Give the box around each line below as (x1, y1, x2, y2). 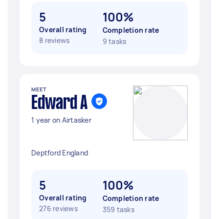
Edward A (31, 95, 88, 112)
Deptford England (31, 148, 88, 157)
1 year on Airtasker (31, 115, 91, 125)
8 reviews (39, 36, 70, 45)
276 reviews (39, 204, 78, 213)
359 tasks (102, 205, 134, 214)
